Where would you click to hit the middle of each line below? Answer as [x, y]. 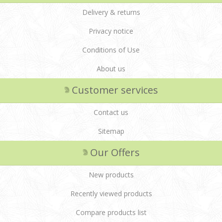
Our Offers [115, 153]
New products [111, 175]
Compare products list [111, 213]
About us [111, 69]
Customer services [115, 90]
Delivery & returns [111, 12]
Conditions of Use [111, 50]
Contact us [111, 112]
